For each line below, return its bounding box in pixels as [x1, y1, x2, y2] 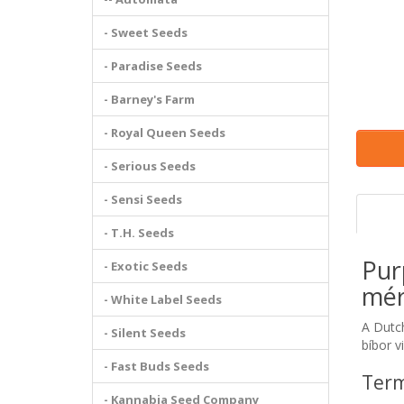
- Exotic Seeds [104, 258, 188, 274]
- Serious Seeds [104, 158, 196, 174]
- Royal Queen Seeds [104, 124, 225, 141]
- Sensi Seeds [104, 191, 182, 207]
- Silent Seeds [104, 325, 186, 341]
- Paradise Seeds [104, 58, 202, 74]
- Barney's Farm [104, 91, 195, 107]
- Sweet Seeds [104, 24, 188, 41]
